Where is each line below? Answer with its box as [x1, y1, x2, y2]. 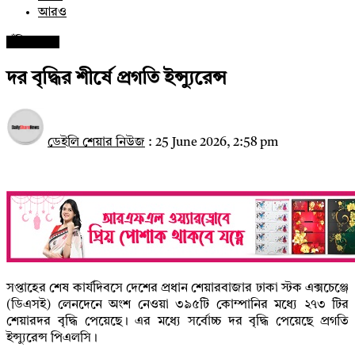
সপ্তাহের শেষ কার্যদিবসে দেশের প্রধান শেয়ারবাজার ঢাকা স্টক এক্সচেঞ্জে [6, 281, 349, 295]
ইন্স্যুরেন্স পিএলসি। [6, 331, 97, 345]
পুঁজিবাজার [6, 35, 59, 48]
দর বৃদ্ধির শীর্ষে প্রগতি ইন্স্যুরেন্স [6, 69, 227, 89]
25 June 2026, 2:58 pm [155, 136, 278, 149]
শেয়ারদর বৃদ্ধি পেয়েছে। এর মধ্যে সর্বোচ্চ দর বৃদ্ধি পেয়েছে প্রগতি [6, 315, 349, 328]
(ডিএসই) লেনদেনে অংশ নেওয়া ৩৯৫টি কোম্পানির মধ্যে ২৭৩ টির [6, 298, 349, 311]
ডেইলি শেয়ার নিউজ [48, 136, 145, 149]
